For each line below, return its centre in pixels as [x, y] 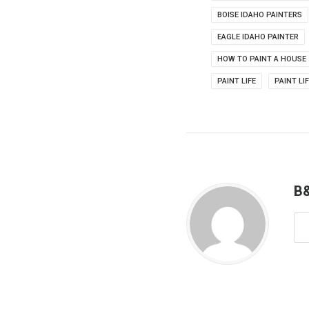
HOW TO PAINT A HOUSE [262, 59]
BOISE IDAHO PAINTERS [260, 15]
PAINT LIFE [237, 81]
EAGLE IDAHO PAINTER [258, 37]
